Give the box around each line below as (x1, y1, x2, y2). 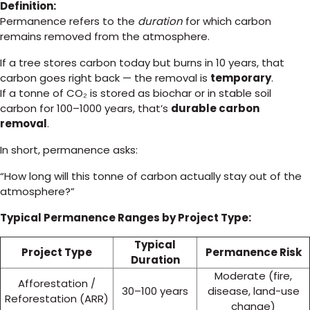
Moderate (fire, (215, 268, 292, 283)
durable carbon (171, 101, 259, 116)
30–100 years (122, 284, 188, 298)
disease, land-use (207, 284, 300, 298)
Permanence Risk (205, 245, 302, 259)
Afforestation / (18, 276, 95, 291)
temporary (210, 71, 271, 85)
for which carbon (183, 14, 271, 28)
